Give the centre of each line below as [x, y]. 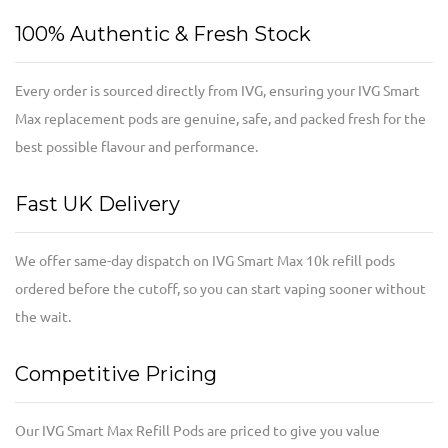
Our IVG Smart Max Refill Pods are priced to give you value [197, 431]
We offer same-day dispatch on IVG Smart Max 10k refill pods [205, 261]
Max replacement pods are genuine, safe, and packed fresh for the [220, 119]
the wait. [43, 317]
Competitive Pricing [116, 374]
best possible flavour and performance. [136, 147]
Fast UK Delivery [97, 204]
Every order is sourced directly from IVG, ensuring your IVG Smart [217, 91]
